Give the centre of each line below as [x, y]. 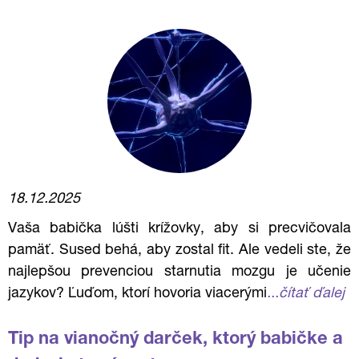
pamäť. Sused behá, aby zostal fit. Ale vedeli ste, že [179, 251]
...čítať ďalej [306, 294]
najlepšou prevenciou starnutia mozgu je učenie [179, 272]
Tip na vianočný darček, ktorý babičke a [175, 340]
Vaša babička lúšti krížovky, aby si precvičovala [179, 229]
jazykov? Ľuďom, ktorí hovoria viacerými [137, 294]
